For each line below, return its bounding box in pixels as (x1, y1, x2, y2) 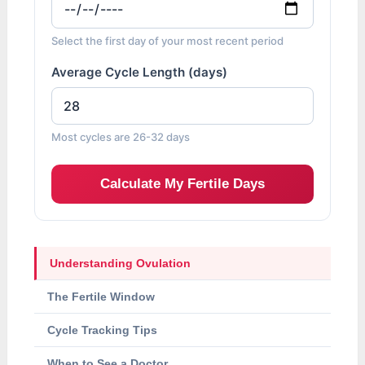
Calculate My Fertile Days (99, 176, 265, 192)
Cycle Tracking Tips (47, 323, 158, 337)
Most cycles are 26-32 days (51, 130, 191, 144)
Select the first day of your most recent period (51, 34, 284, 48)
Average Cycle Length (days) (51, 64, 228, 81)
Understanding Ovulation (50, 257, 191, 270)
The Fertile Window (47, 290, 156, 304)
